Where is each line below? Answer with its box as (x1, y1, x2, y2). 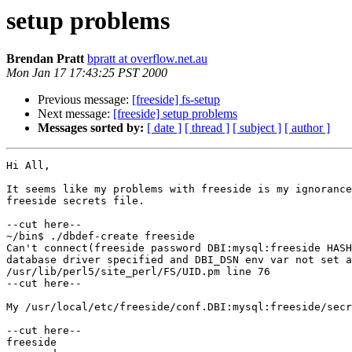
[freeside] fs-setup (132, 93, 220, 107)
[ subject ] (233, 121, 281, 135)
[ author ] (284, 121, 330, 135)
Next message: (38, 107, 113, 121)
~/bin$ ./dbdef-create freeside (6, 230, 195, 243)
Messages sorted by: (38, 121, 144, 135)
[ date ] (147, 121, 181, 135)
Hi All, (6, 159, 50, 172)
